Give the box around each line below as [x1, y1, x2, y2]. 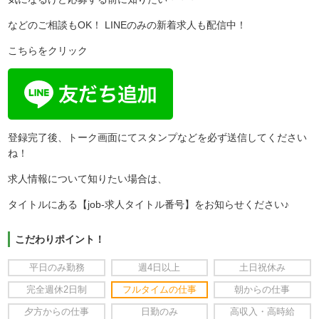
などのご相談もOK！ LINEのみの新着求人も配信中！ [8, 19, 247, 31]
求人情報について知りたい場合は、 [8, 172, 168, 184]
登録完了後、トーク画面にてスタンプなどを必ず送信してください [8, 131, 308, 143]
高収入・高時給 [229, 307, 295, 318]
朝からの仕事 [234, 285, 291, 296]
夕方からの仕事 [24, 307, 90, 318]
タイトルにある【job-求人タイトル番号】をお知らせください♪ [8, 198, 290, 210]
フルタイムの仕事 [122, 285, 197, 296]
